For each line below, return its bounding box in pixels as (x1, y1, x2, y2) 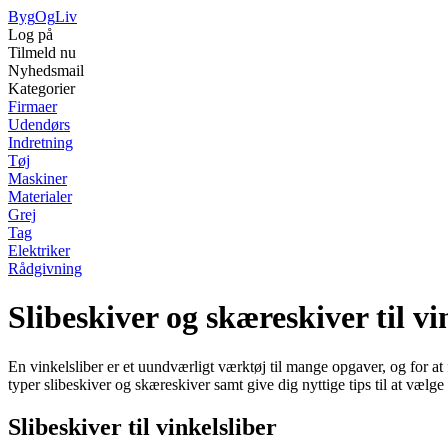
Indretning (8, 134, 73, 151)
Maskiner (8, 170, 67, 187)
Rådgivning (8, 260, 82, 277)
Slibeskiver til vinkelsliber (8, 413, 277, 440)
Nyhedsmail (8, 62, 84, 79)
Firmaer (8, 98, 57, 115)
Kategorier (8, 80, 75, 97)
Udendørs (8, 116, 70, 133)
